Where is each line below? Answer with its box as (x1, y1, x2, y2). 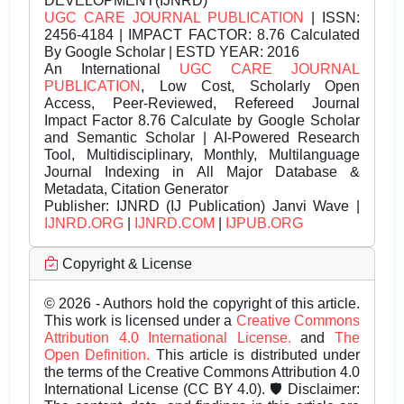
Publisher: (44, 198, 109, 215)
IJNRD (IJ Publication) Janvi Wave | (109, 198, 360, 215)
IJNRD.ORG (44, 216, 124, 232)
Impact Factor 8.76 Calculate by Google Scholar (44, 113, 360, 129)
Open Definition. (44, 347, 156, 363)
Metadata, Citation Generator (44, 181, 228, 197)
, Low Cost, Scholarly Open (141, 78, 360, 95)
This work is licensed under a (44, 313, 236, 329)
